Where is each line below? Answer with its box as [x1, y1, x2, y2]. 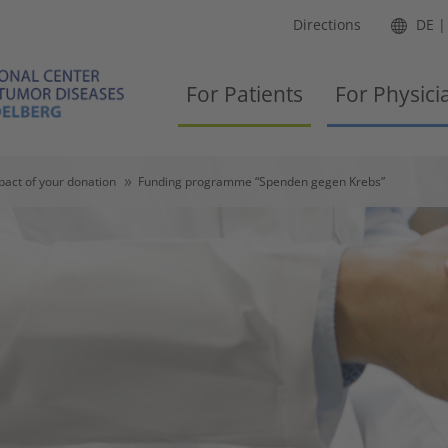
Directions [293, 15, 361, 34]
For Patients [186, 80, 303, 108]
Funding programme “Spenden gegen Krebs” [138, 172, 385, 190]
